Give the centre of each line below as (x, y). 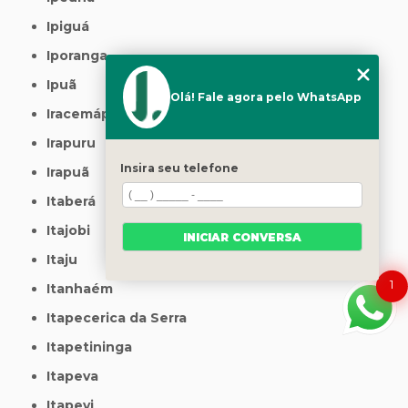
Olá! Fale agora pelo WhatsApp (266, 97)
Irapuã (70, 173)
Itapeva (75, 377)
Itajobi (71, 231)
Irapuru (73, 143)
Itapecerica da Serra (119, 318)
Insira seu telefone (179, 168)
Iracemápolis (92, 114)
